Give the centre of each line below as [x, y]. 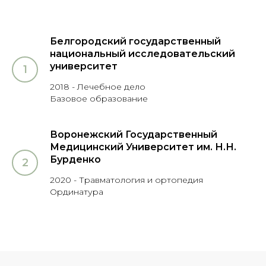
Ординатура [77, 192]
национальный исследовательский [142, 54]
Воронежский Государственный [134, 135]
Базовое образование [99, 99]
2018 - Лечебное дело [99, 87]
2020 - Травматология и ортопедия [126, 180]
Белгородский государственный [135, 42]
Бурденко [75, 160]
